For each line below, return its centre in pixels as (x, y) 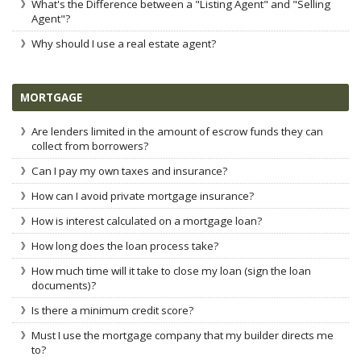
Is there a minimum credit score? (112, 310)
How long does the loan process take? (125, 246)
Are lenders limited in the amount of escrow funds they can (177, 131)
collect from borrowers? (90, 146)
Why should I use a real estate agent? (124, 44)
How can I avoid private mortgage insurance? (143, 196)
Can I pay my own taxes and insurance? (129, 171)
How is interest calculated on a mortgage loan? (147, 221)
